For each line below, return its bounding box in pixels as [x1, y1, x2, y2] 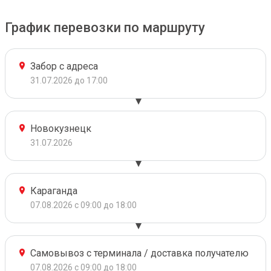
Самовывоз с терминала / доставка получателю [30, 247, 249, 259]
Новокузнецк [30, 123, 91, 134]
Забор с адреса [30, 60, 98, 72]
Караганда [30, 185, 77, 197]
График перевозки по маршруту [5, 20, 205, 35]
